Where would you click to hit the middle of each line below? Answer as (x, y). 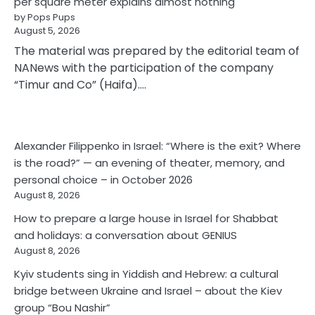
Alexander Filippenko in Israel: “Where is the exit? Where (157, 146)
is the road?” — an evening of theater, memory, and (149, 162)
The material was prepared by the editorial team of (157, 51)
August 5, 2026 (47, 30)
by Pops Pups (45, 17)
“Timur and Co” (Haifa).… (80, 84)
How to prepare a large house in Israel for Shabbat (146, 218)
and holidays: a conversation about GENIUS (126, 235)
